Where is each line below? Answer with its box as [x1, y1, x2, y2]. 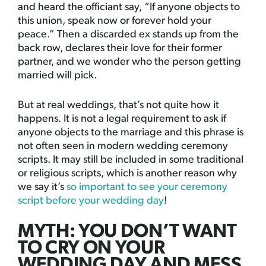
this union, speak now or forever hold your [18, 15, 211, 27]
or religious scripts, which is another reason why [18, 167, 237, 179]
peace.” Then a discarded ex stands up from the [18, 28, 239, 40]
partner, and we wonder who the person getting [18, 56, 241, 68]
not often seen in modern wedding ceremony [18, 140, 228, 152]
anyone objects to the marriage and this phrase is [18, 126, 243, 138]
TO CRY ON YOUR [18, 239, 165, 258]
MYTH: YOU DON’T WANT [18, 222, 237, 242]
